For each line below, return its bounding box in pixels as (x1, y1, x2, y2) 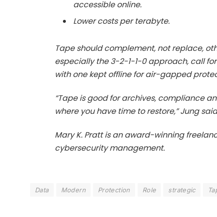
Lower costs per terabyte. (73, 15, 170, 27)
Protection (97, 186, 130, 194)
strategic (168, 186, 196, 194)
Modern (61, 186, 86, 194)
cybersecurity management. (54, 142, 165, 154)
